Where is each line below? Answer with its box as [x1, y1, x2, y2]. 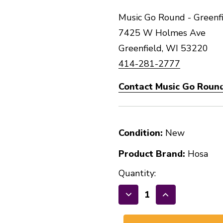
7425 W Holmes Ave [118, 27, 206, 39]
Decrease [128, 194, 170, 207]
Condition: [118, 127, 163, 139]
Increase [166, 194, 203, 207]
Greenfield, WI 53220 [118, 42, 208, 54]
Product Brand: [118, 148, 185, 160]
